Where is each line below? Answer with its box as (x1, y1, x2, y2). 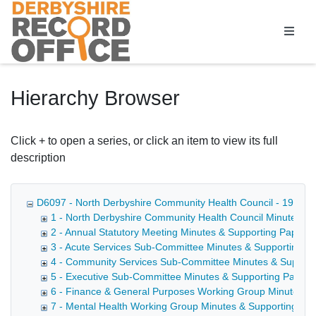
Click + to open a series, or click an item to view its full (11, 135, 278, 147)
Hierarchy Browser (11, 87, 180, 110)
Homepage (11, 1, 66, 13)
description (11, 152, 66, 164)
